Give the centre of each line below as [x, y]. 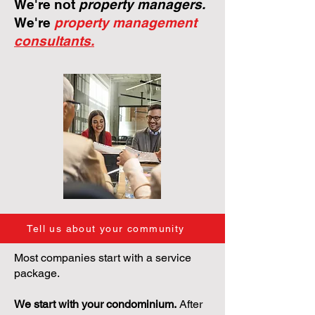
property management [126, 22]
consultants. [54, 41]
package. [37, 273]
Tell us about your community [106, 229]
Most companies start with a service [103, 258]
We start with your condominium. [95, 304]
